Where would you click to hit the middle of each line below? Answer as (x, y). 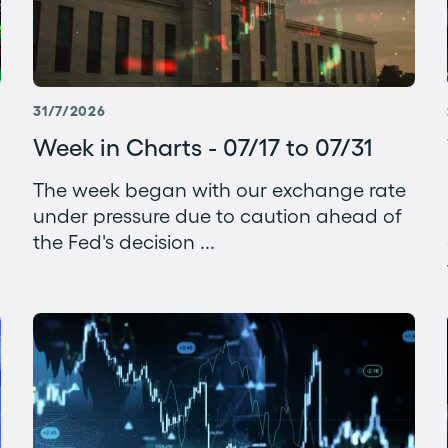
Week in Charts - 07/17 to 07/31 (203, 148)
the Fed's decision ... (124, 242)
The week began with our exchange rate (220, 190)
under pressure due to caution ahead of (218, 216)
